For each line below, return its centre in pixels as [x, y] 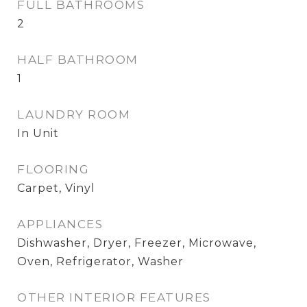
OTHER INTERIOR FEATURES [114, 297]
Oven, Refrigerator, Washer [100, 261]
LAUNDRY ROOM [74, 114]
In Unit [38, 133]
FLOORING [53, 169]
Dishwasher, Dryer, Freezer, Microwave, [137, 243]
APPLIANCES [60, 224]
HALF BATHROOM [78, 60]
